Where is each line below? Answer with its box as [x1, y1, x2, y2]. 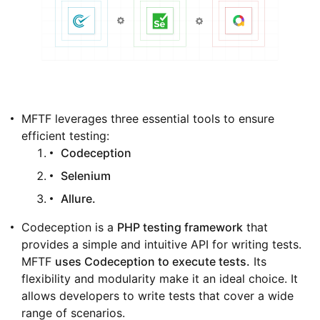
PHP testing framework [117, 220, 243, 235]
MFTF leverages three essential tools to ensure [21, 111, 274, 126]
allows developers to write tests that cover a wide [21, 289, 294, 304]
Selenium [61, 169, 111, 184]
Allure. [61, 191, 96, 206]
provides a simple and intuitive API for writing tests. [21, 237, 301, 252]
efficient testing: [21, 129, 109, 144]
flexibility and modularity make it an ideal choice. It [21, 271, 298, 286]
